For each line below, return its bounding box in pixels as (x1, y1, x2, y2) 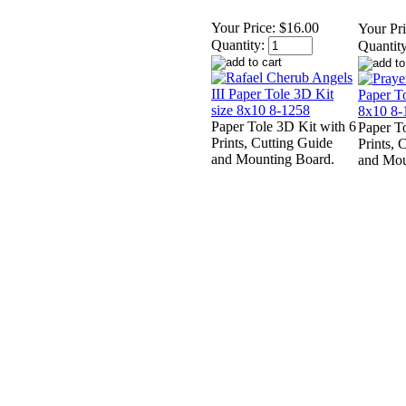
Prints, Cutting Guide (211, 135, 333, 151)
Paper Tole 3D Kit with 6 (211, 119, 356, 135)
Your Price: (211, 20, 275, 36)
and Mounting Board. (211, 151, 334, 168)
